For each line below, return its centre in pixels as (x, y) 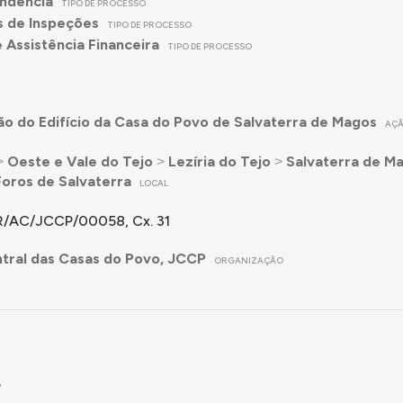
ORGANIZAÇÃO (249, 260)
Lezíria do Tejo (219, 161)
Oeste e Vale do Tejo (80, 161)
